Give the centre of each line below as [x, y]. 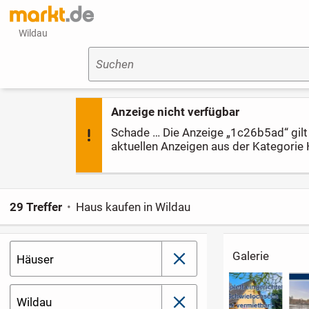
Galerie [251, 256]
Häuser [36, 259]
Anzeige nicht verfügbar [176, 112]
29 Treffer [36, 207]
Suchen [114, 64]
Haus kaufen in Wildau [133, 207]
